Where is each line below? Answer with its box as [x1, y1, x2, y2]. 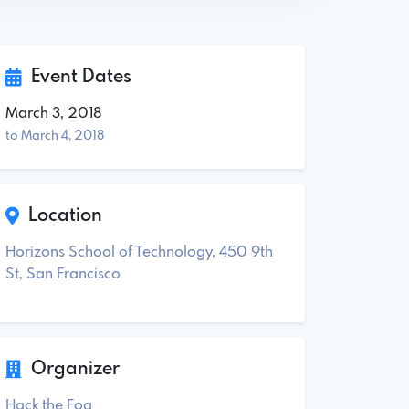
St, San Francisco [5, 266, 121, 282]
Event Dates [22, 67, 131, 87]
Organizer [22, 359, 120, 379]
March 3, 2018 [5, 105, 102, 121]
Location [19, 205, 102, 225]
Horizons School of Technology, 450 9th [5, 244, 273, 260]
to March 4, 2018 [5, 129, 104, 142]
